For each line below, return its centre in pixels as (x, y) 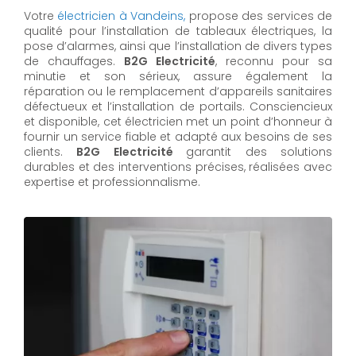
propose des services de (259, 16)
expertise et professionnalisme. (112, 182)
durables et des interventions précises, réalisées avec (178, 167)
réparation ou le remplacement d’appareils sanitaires (178, 92)
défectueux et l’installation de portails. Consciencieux (178, 107)
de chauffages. (74, 62)
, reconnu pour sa (274, 62)
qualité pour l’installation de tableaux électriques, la (178, 31)
